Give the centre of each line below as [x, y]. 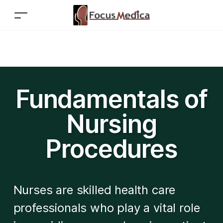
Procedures [111, 149]
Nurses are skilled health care [94, 190]
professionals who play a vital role [107, 208]
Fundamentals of [111, 99]
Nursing [111, 124]
